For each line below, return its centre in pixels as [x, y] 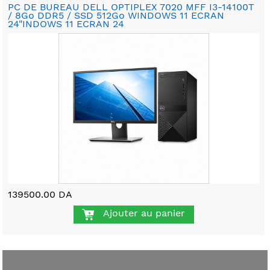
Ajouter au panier [144, 213]
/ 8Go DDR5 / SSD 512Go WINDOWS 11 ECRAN [116, 16]
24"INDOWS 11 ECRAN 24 [66, 24]
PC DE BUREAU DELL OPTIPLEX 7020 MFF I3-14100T [131, 7]
